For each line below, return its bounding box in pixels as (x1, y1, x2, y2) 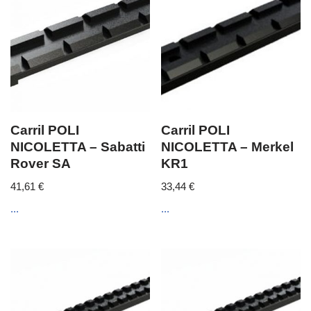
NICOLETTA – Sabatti (10, 139, 145, 154)
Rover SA (10, 155, 71, 171)
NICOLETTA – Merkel (161, 139, 294, 154)
